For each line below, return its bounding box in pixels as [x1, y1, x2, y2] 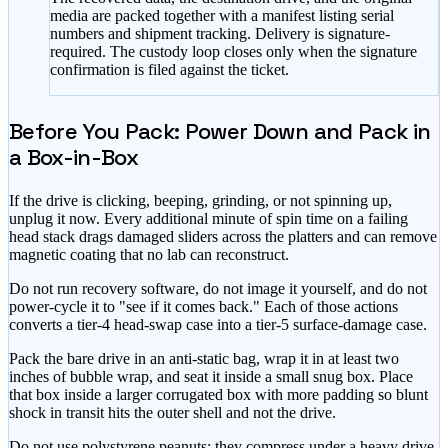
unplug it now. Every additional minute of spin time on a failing [9, 210, 408, 228]
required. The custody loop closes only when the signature [50, 43, 417, 61]
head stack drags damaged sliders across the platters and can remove [9, 228, 437, 246]
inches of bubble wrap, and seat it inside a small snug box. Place [9, 368, 413, 386]
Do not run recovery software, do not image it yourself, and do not [9, 280, 427, 298]
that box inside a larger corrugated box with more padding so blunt [9, 386, 428, 404]
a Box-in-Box [9, 143, 139, 172]
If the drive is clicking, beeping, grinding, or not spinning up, [9, 192, 392, 210]
